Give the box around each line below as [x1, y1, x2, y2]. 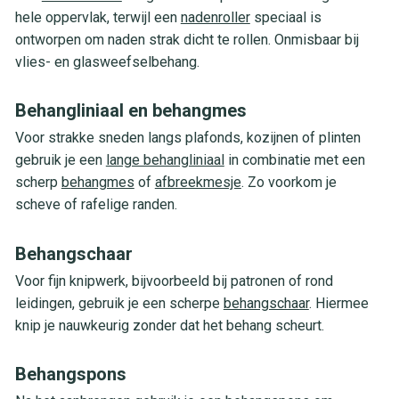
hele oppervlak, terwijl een [14, 8, 181, 26]
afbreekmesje [154, 174, 241, 191]
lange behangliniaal [105, 151, 224, 169]
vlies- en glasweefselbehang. [14, 53, 199, 70]
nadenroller [180, 8, 250, 26]
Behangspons [14, 363, 126, 386]
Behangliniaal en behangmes [14, 100, 247, 122]
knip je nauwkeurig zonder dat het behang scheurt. [14, 316, 324, 334]
